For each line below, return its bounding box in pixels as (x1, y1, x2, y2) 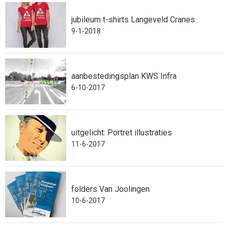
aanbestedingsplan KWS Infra (71, 71, 177, 81)
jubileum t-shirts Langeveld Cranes (71, 15, 195, 24)
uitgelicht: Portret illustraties (71, 128, 172, 137)
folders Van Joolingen (71, 184, 150, 194)
